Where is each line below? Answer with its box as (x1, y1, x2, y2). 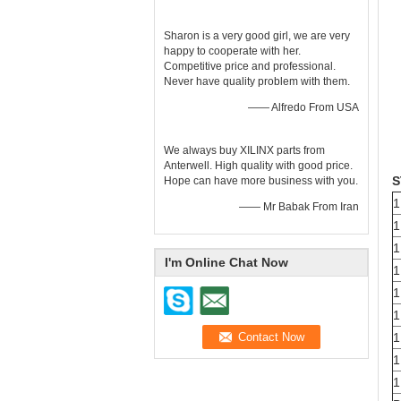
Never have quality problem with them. (164, 75, 350, 88)
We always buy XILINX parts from (164, 144, 325, 157)
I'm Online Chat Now (165, 255, 288, 269)
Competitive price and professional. (164, 60, 336, 73)
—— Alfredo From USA (248, 101, 359, 114)
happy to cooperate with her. (164, 45, 301, 57)
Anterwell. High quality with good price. (164, 159, 353, 172)
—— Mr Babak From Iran (239, 200, 359, 213)
